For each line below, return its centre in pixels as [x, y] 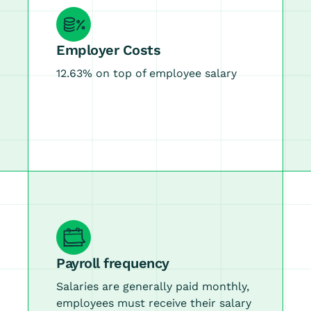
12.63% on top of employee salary [147, 73]
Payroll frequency [113, 263]
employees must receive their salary [154, 303]
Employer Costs [109, 50]
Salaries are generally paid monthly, [153, 286]
